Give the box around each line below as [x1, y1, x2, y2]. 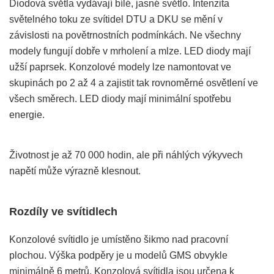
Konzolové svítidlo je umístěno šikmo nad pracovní [9, 234, 228, 245]
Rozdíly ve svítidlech [9, 205, 117, 218]
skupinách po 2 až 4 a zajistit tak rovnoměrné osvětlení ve [9, 77, 258, 88]
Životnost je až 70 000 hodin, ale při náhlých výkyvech [9, 149, 243, 160]
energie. [9, 109, 45, 120]
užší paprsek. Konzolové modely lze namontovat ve [9, 61, 231, 72]
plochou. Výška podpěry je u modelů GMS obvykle [9, 250, 228, 261]
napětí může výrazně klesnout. [9, 165, 141, 176]
